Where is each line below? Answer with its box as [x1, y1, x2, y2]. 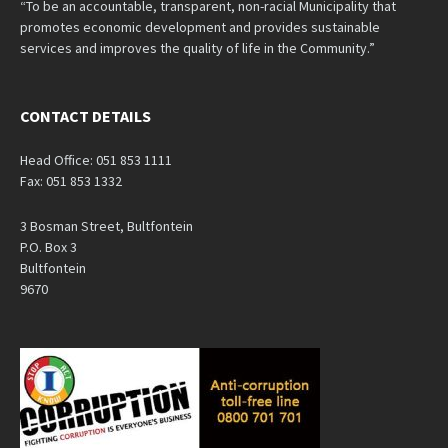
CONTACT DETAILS [20, 106, 151, 126]
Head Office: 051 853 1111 [20, 151, 172, 169]
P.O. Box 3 [20, 238, 77, 256]
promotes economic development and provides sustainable [20, 18, 380, 36]
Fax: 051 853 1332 [20, 172, 122, 190]
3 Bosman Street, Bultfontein [20, 217, 193, 235]
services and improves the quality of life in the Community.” [20, 39, 375, 57]
